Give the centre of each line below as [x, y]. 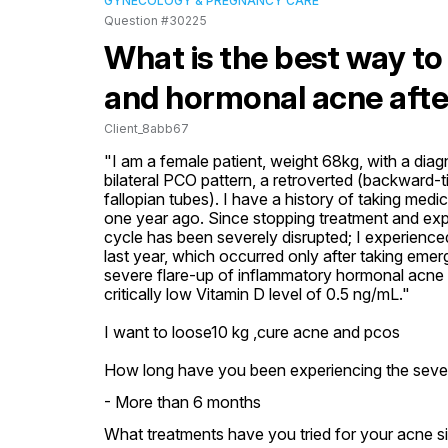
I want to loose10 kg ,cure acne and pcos [252, 332]
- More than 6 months [182, 402]
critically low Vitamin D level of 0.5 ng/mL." [257, 294]
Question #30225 [155, 20]
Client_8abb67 [146, 128]
